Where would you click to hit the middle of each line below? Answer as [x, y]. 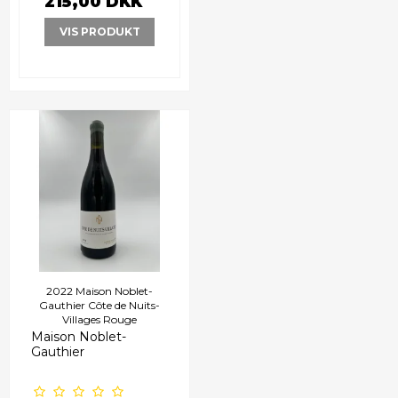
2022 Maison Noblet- [99, 291]
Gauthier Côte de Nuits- [99, 305]
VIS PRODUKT [99, 31]
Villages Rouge [99, 319]
